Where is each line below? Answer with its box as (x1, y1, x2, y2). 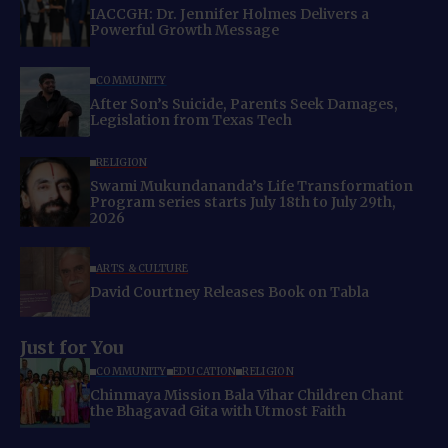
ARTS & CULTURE (96, 262, 189, 276)
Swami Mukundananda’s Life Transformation (90, 177, 413, 196)
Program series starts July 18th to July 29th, (90, 193, 396, 212)
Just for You (20, 335, 123, 359)
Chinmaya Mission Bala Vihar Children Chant (90, 386, 404, 405)
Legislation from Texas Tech (90, 111, 292, 130)
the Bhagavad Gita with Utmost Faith (90, 402, 346, 421)
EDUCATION (172, 365, 237, 379)
